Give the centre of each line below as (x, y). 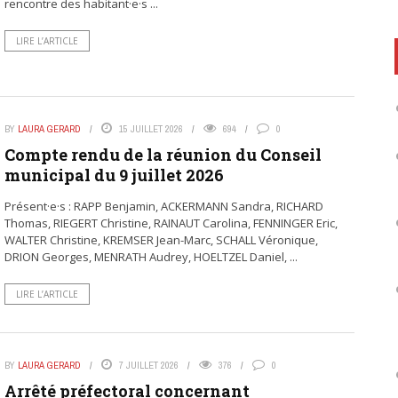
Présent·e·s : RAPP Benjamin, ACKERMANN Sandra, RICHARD (163, 207)
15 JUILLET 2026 (151, 129)
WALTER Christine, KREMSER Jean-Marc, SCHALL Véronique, (161, 240)
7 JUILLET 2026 (148, 366)
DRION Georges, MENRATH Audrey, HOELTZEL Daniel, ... (151, 257)
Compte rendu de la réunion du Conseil (163, 155)
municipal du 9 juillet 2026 (114, 175)
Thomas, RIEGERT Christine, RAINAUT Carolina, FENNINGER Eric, (171, 223)
